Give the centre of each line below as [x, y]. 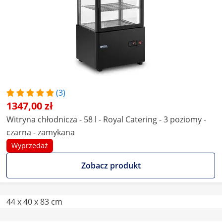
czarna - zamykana [41, 132]
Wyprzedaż [30, 145]
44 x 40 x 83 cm [34, 202]
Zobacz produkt [111, 166]
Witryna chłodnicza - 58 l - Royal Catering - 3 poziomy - [106, 119]
